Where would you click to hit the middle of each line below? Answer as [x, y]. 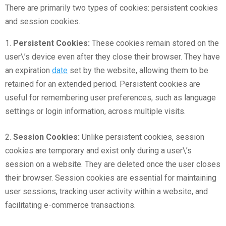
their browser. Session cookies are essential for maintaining [111, 178]
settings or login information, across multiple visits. [95, 111]
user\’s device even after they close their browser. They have [112, 57]
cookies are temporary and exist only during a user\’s [98, 151]
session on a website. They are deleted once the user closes [113, 164]
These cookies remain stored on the [154, 43]
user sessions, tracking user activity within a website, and [106, 192]
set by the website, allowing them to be [138, 71]
